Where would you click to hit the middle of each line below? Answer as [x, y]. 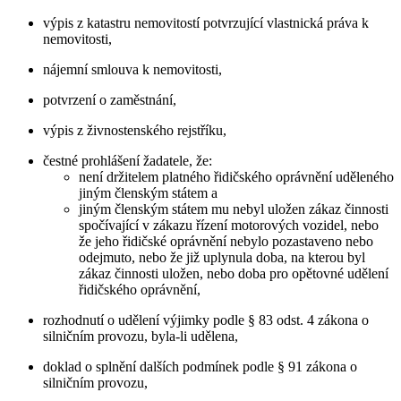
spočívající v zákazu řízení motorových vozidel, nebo [229, 225]
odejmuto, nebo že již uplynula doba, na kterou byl [222, 257]
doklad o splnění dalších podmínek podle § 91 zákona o [200, 366]
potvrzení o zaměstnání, [110, 99]
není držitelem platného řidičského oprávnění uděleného [236, 176]
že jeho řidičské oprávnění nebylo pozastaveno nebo [226, 241]
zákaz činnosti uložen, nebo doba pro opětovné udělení [234, 273]
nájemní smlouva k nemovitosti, [132, 69]
